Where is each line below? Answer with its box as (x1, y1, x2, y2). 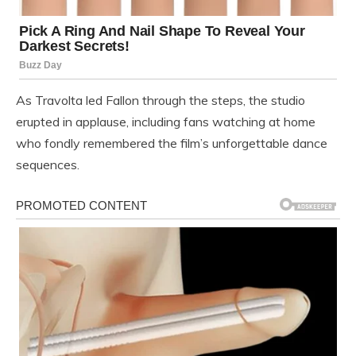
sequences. (16, 156, 79, 172)
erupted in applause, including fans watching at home (16, 113, 315, 130)
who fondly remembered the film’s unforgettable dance (16, 134, 327, 151)
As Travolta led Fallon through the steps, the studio (16, 91, 305, 108)
